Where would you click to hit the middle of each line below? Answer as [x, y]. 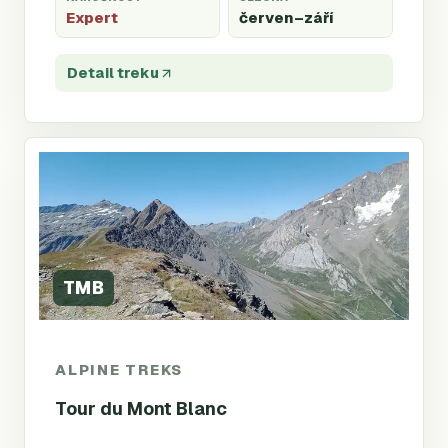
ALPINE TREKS [119, 369]
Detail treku [113, 73]
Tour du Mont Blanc [141, 408]
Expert [92, 17]
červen [266, 17]
